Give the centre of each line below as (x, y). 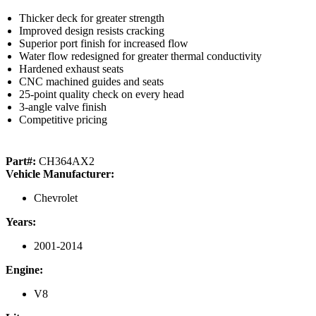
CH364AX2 (67, 162)
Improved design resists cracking (92, 31)
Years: (21, 222)
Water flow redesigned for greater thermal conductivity (141, 56)
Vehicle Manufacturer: (60, 174)
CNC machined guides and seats (92, 82)
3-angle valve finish (63, 107)
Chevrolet (56, 198)
